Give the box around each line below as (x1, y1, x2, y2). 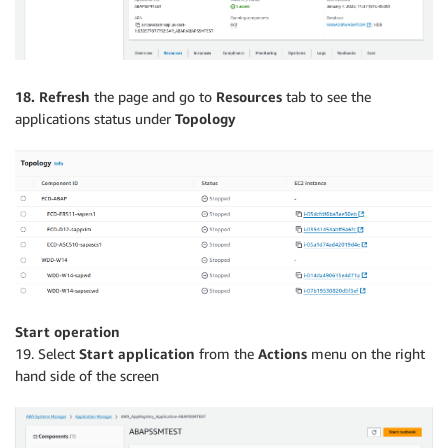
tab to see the (282, 88, 371, 105)
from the (195, 345, 258, 363)
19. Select (15, 345, 79, 363)
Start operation (15, 323, 120, 341)
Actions (258, 345, 307, 363)
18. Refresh (15, 88, 90, 105)
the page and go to (90, 88, 216, 105)
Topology (175, 110, 236, 127)
